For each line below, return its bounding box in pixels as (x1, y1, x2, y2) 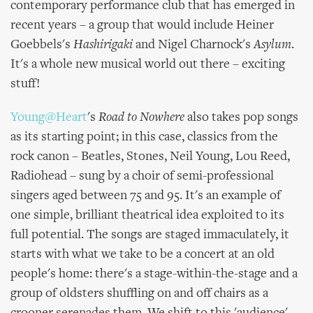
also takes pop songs (184, 111, 298, 124)
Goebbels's (10, 38, 73, 52)
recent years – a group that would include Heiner (10, 19, 274, 32)
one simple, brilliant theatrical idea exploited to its (10, 209, 284, 222)
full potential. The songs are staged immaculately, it (10, 228, 289, 242)
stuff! (10, 78, 40, 91)
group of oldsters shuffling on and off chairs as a (10, 287, 268, 300)
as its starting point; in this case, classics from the (10, 131, 278, 144)
